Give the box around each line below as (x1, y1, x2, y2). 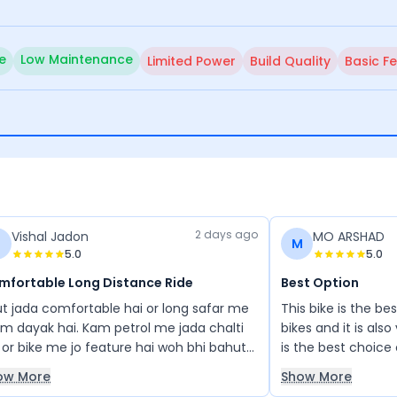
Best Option (281, 274, 359, 292)
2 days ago (195, 227, 258, 242)
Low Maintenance (20, 51, 133, 68)
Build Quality (250, 52, 331, 70)
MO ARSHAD (313, 228, 385, 245)
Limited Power (147, 52, 236, 70)
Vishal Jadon (12, 228, 89, 245)
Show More (281, 368, 352, 385)
